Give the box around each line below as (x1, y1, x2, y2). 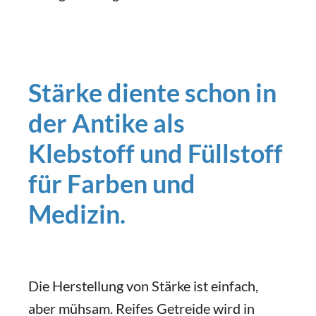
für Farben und (28, 168, 195, 199)
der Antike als (28, 107, 185, 138)
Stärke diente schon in (28, 77, 276, 108)
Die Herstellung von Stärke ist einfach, (28, 277, 258, 294)
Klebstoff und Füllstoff (28, 138, 283, 169)
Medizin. (28, 198, 126, 229)
